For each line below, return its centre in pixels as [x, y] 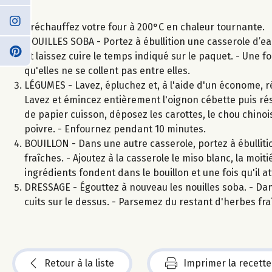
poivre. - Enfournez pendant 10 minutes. [115, 129]
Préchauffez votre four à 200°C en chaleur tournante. [144, 27]
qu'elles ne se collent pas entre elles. [107, 70]
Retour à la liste [79, 263]
